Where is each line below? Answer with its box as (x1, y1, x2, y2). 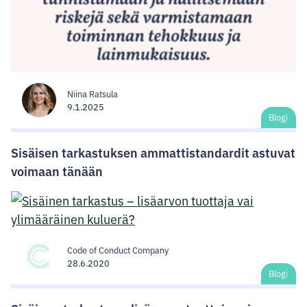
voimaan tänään (11, 162, 103, 180)
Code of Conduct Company (67, 244, 169, 256)
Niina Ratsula (67, 88, 118, 100)
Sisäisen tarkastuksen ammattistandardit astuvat (11, 143, 295, 162)
